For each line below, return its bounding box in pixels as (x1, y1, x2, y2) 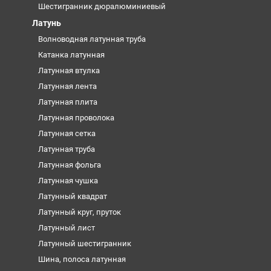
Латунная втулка (38, 66, 100, 76)
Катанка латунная (38, 50, 105, 60)
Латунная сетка (38, 129, 96, 139)
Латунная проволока (38, 113, 114, 123)
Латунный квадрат (38, 192, 107, 201)
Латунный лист (38, 223, 95, 233)
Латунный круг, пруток (38, 207, 121, 217)
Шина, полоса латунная (38, 255, 126, 264)
